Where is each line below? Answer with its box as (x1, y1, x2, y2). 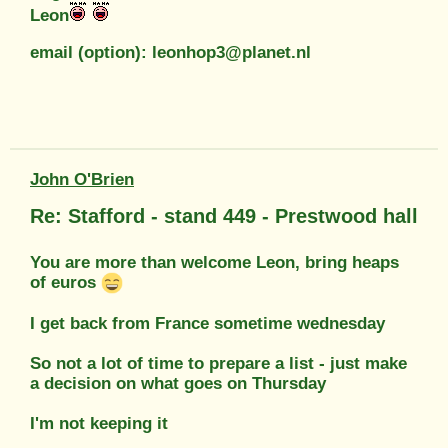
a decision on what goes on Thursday (30, 373, 326, 393)
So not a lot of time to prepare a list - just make (30, 353, 407, 373)
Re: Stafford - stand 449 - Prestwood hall (30, 205, 418, 228)
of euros (30, 273, 101, 293)
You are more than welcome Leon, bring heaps (30, 253, 399, 273)
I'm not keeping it (30, 413, 168, 433)
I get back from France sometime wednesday (30, 313, 385, 333)
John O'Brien (30, 170, 134, 190)
